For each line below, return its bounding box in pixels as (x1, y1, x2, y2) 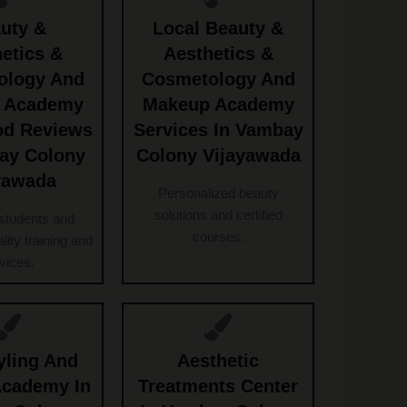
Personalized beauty (157, 185, 279, 202)
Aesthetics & (163, 44, 273, 65)
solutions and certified (154, 207, 283, 223)
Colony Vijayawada (135, 145, 301, 166)
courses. (192, 229, 244, 245)
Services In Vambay (133, 120, 303, 141)
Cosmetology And (141, 69, 295, 90)
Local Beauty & (153, 18, 283, 39)
